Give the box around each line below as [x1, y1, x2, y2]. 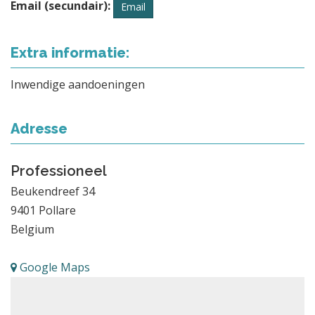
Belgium [11, 221, 54, 237]
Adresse [11, 120, 67, 137]
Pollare [39, 202, 76, 218]
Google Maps [17, 259, 90, 275]
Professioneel [11, 162, 107, 179]
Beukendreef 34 [11, 183, 95, 199]
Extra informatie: [11, 44, 129, 61]
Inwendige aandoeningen [11, 76, 145, 92]
